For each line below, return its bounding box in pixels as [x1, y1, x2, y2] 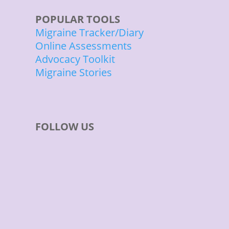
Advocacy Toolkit [35, 52, 115, 66]
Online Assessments [35, 39, 132, 53]
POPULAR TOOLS [35, 12, 120, 26]
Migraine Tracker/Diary [35, 26, 144, 39]
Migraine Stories [35, 65, 112, 79]
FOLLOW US [35, 119, 94, 133]
